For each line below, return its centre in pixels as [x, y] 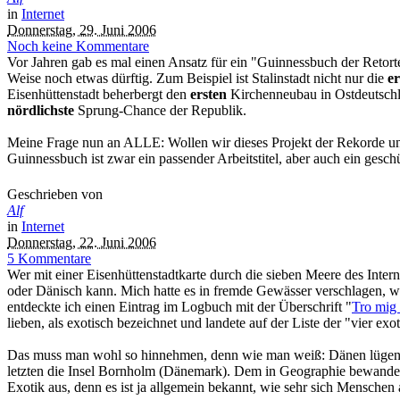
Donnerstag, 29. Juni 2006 [82, 30]
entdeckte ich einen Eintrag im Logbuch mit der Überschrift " [179, 306]
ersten [208, 95]
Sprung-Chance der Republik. [160, 111]
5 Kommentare [49, 258]
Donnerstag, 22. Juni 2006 [82, 242]
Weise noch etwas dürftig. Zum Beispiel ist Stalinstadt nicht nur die [197, 79]
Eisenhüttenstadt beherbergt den [99, 95]
